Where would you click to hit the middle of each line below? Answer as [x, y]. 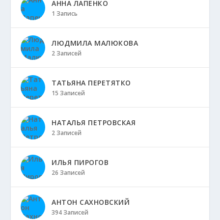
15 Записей [69, 93]
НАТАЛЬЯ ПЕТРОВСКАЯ [94, 122]
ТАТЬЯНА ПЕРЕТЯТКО [91, 82]
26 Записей [69, 172]
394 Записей [70, 212]
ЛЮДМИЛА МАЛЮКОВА [95, 43]
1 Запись [65, 13]
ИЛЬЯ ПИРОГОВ [80, 162]
